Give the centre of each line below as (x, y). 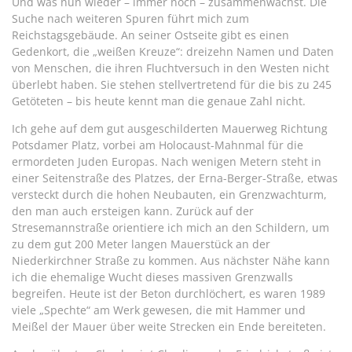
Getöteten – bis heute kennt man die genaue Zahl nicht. (159, 101)
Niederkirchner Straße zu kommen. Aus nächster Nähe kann (171, 260)
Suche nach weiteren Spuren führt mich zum (130, 18)
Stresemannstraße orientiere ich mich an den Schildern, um (170, 227)
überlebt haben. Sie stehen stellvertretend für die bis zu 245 (172, 84)
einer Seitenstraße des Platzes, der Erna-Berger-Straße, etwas (175, 178)
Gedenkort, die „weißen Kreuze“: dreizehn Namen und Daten (173, 51)
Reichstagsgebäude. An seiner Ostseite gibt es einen (150, 35)
